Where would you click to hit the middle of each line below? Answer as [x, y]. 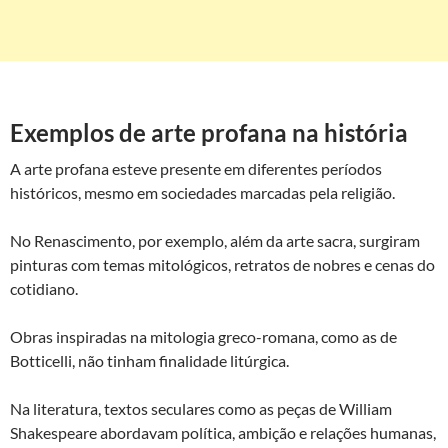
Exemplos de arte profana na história [209, 132]
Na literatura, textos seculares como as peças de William [201, 408]
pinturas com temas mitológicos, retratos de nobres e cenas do [222, 264]
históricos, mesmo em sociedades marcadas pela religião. [202, 192]
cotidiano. [44, 288]
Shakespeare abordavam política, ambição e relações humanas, [223, 432]
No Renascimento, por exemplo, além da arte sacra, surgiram [215, 240]
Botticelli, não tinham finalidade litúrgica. [149, 360]
